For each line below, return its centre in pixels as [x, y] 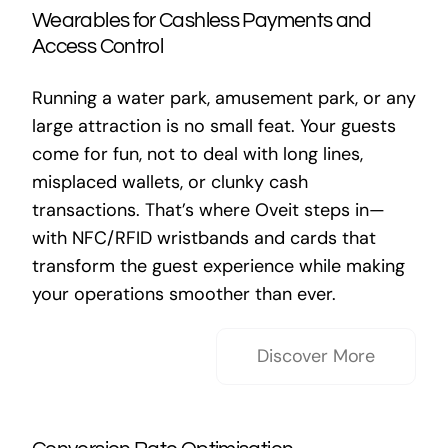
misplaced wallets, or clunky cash [169, 182]
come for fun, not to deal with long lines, [197, 154]
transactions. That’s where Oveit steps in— [208, 210]
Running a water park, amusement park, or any [223, 98]
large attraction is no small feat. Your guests [213, 126]
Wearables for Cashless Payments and [201, 20]
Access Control [97, 46]
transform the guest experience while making [218, 266]
